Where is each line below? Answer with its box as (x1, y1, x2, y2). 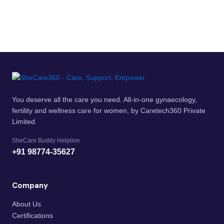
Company (12, 180, 48, 190)
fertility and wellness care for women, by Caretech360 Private (12, 106, 205, 114)
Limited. (12, 117, 37, 125)
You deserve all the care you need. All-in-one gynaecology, (12, 95, 197, 103)
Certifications (12, 211, 53, 219)
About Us (12, 200, 41, 208)
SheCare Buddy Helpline (12, 137, 80, 144)
